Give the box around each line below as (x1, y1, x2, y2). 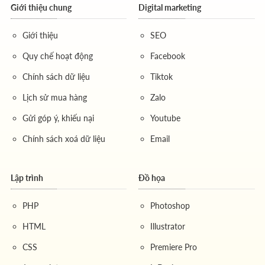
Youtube (150, 112, 180, 123)
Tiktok (150, 71, 173, 82)
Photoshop (150, 200, 190, 211)
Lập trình (10, 172, 43, 183)
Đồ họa (138, 172, 165, 183)
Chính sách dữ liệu (22, 71, 90, 82)
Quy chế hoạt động (22, 50, 93, 61)
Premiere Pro (150, 241, 197, 252)
